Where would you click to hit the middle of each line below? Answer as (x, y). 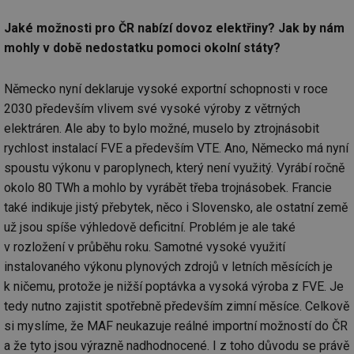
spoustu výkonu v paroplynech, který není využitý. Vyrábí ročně (174, 168)
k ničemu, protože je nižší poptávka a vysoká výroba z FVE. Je (174, 286)
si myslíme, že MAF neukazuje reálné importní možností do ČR (176, 326)
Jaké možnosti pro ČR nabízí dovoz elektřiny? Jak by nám (174, 28)
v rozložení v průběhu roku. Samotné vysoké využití (145, 247)
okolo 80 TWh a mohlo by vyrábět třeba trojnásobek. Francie (168, 187)
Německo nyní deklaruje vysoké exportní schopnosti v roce (166, 88)
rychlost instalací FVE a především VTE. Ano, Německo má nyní (176, 148)
